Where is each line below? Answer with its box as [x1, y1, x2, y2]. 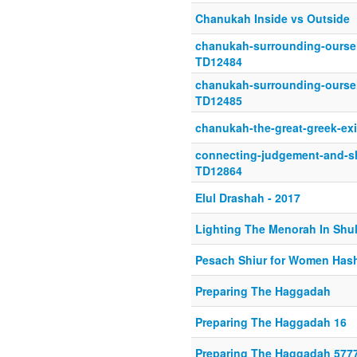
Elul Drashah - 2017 [195, 190, 300, 206]
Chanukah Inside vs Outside [195, 10, 350, 27]
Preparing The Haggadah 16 [195, 314, 347, 331]
